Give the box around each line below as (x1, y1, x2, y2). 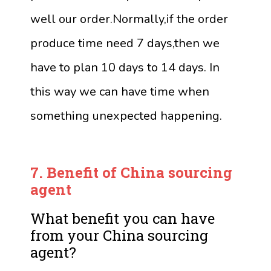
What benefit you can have (30, 209, 215, 229)
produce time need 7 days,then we (30, 35, 220, 52)
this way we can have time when (30, 83, 209, 100)
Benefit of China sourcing (47, 163, 232, 183)
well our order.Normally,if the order (30, 11, 228, 28)
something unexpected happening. (30, 108, 222, 125)
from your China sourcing (30, 226, 208, 246)
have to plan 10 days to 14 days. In (30, 59, 220, 76)
